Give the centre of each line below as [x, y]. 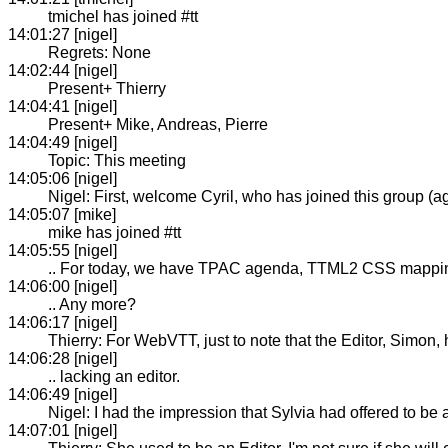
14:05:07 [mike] [62, 214]
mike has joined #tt [114, 232]
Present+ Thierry [107, 88]
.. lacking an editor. [114, 376]
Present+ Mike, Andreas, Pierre [158, 124]
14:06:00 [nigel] [62, 286]
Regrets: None [99, 52]
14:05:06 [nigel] [62, 178]
